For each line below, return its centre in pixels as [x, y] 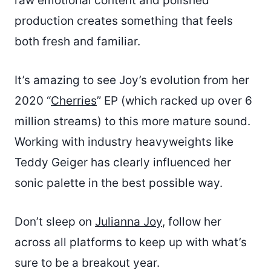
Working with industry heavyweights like [124, 142]
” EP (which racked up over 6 [175, 100]
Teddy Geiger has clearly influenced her [123, 162]
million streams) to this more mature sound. [132, 121]
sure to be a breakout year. [87, 263]
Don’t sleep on [55, 221]
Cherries [74, 100]
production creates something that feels [124, 21]
